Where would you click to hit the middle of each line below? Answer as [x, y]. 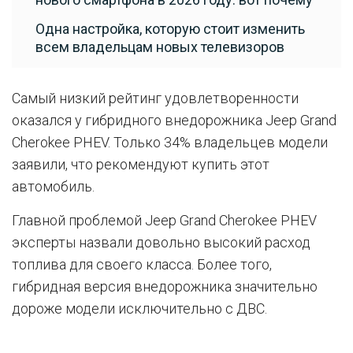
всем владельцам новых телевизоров [160, 47]
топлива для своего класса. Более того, [142, 264]
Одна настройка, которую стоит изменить [170, 29]
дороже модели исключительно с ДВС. [139, 308]
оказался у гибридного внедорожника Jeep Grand [174, 120]
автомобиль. [53, 186]
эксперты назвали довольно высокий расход [161, 242]
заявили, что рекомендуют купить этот [141, 164]
